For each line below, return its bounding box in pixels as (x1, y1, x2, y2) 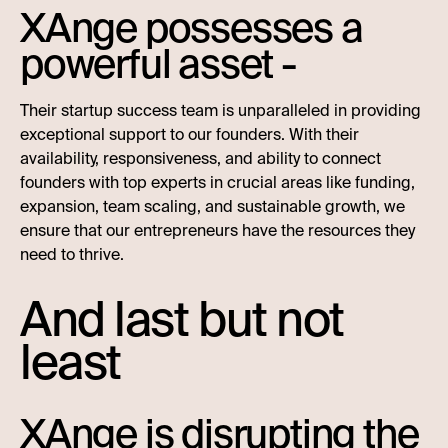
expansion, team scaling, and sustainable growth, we (20, 196, 405, 217)
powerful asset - (20, 39, 297, 90)
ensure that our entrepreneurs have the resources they (20, 220, 415, 241)
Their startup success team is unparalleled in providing (20, 100, 421, 121)
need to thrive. (20, 244, 124, 265)
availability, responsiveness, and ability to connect (20, 148, 381, 169)
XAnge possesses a (20, 3, 363, 54)
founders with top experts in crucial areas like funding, (20, 172, 415, 193)
